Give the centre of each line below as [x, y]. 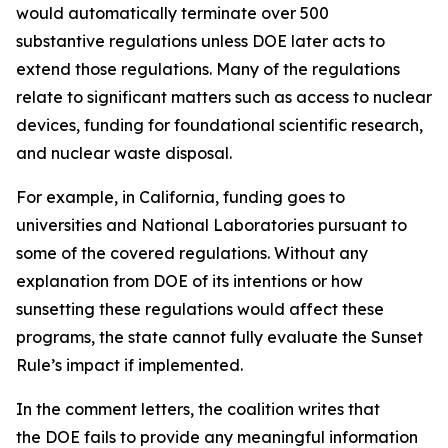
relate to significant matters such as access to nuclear [224, 97]
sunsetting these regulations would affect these [200, 309]
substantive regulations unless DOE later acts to [200, 41]
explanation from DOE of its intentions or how [189, 281]
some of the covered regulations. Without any [192, 253]
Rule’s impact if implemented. [129, 365]
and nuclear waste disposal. [126, 153]
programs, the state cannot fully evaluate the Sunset [219, 337]
